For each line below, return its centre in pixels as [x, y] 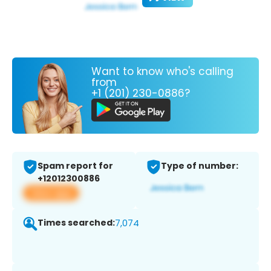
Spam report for [75, 166]
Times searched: [76, 223]
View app [51, 193]
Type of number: [200, 166]
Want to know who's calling [162, 71]
